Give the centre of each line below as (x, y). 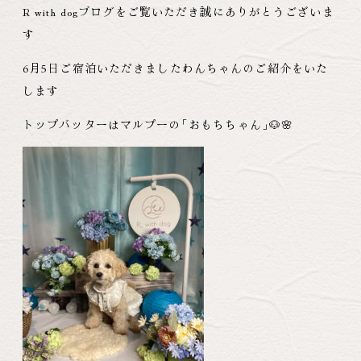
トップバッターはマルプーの (102, 124)
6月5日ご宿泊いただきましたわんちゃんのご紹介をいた (176, 68)
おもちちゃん (225, 124)
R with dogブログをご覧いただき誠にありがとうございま (178, 11)
